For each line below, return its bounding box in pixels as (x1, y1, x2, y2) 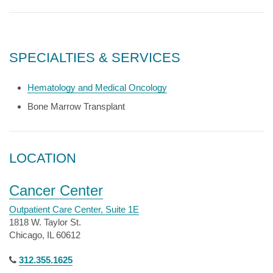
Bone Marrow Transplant (27, 101, 125, 112)
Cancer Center (9, 182, 103, 199)
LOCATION (9, 151, 76, 166)
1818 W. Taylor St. (9, 217, 81, 227)
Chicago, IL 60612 (9, 230, 80, 240)
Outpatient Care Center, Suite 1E (9, 204, 139, 214)
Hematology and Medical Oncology (27, 82, 167, 93)
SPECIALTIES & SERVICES (9, 50, 180, 65)
